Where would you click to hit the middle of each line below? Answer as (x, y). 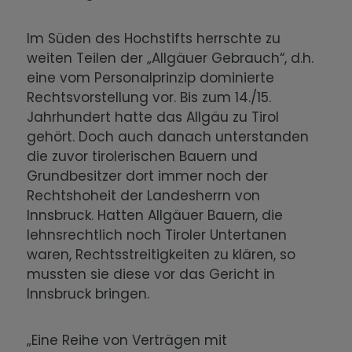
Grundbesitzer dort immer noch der (148, 176)
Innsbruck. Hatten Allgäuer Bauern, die (155, 216)
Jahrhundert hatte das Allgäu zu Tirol (153, 117)
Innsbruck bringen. (92, 294)
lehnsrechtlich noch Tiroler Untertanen (157, 235)
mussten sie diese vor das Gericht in (151, 275)
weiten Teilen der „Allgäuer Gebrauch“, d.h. (170, 59)
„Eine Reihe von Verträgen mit (127, 341)
